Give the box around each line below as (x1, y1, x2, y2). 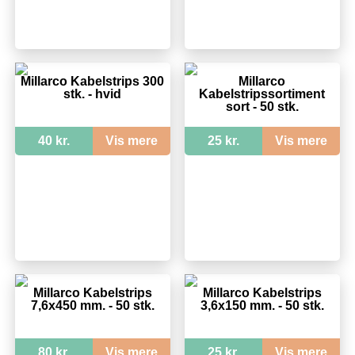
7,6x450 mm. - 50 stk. (30, 298, 155, 312)
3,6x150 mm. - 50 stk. (200, 298, 324, 312)
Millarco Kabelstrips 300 (21, 74, 165, 88)
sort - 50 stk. (225, 99, 299, 113)
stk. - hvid (63, 86, 122, 101)
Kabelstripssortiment (199, 86, 326, 101)
